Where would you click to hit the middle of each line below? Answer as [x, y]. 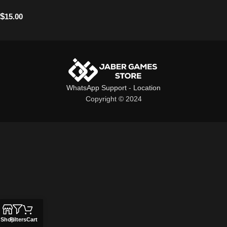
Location [147, 88]
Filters [18, 219]
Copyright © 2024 [113, 99]
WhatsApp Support [97, 88]
